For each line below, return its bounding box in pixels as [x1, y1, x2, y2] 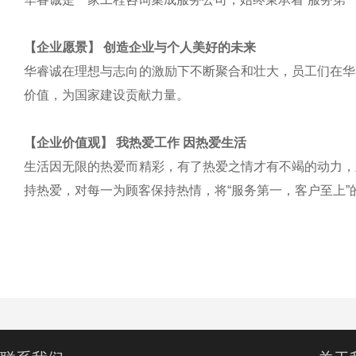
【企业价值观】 [24, 135, 116, 149]
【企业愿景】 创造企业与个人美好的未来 [24, 40, 256, 54]
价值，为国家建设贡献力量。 [24, 87, 189, 102]
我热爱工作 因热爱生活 [116, 135, 246, 149]
